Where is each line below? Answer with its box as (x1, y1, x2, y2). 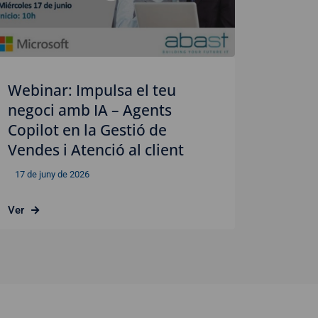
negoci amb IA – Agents (8, 100, 172, 121)
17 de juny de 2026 (15, 169, 89, 180)
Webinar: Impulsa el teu (8, 80, 176, 101)
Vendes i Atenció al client (8, 140, 184, 160)
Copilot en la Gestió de (8, 120, 167, 141)
